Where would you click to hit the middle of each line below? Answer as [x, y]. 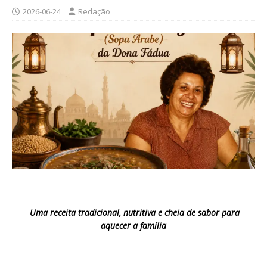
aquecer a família [133, 225]
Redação [94, 11]
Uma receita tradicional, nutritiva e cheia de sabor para [135, 212]
